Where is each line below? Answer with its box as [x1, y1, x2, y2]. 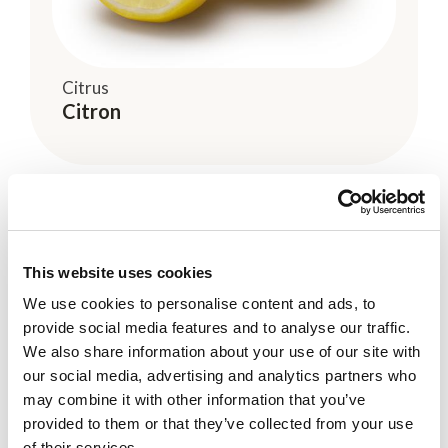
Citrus [62, 76, 109, 98]
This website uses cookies [23, 263, 213, 281]
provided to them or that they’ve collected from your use [23, 415, 413, 432]
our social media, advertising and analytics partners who [23, 367, 416, 384]
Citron [62, 98, 121, 123]
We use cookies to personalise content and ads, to [23, 295, 376, 312]
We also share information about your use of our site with [23, 343, 421, 360]
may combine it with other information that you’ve [23, 391, 366, 408]
